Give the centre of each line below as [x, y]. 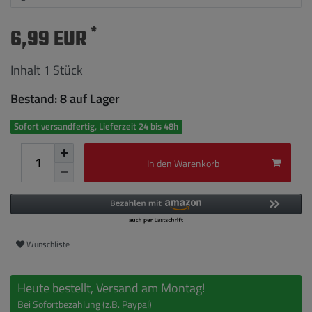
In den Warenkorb [183, 163]
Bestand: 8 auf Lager [65, 99]
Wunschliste [48, 244]
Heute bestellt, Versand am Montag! [111, 288]
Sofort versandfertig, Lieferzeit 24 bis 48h [96, 126]
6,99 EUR [50, 39]
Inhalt [27, 70]
